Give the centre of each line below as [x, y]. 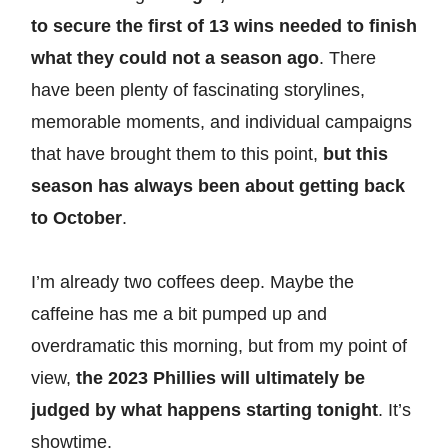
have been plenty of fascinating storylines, [198, 89]
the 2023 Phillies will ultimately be [220, 377]
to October [76, 217]
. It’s [394, 409]
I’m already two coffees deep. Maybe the [192, 281]
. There [347, 57]
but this [355, 153]
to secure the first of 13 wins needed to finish [224, 25]
